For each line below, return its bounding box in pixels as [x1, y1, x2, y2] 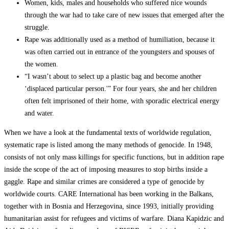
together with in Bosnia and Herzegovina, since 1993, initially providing [4, 202, 214, 210]
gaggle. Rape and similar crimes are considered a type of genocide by [4, 177, 204, 186]
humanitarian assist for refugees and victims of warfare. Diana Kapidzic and [4, 214, 224, 222]
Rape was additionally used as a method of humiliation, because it [25, 35, 215, 43]
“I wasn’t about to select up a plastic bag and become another [25, 72, 201, 80]
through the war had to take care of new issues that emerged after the [25, 11, 224, 19]
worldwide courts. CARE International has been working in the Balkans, [4, 190, 214, 198]
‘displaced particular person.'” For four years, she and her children [25, 84, 217, 93]
